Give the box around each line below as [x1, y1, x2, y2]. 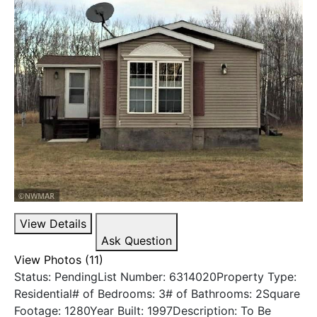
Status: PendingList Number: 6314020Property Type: [14, 269, 296, 284]
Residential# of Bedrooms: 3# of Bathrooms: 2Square [14, 286, 300, 301]
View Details [20, 216, 86, 231]
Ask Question [101, 233, 172, 248]
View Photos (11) [14, 252, 103, 267]
